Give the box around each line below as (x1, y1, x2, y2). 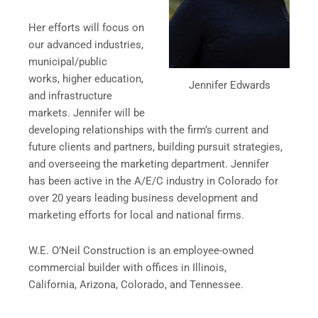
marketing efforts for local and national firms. (28, 209, 244, 222)
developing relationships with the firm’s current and (28, 124, 268, 137)
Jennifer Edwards (188, 79, 270, 92)
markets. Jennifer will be (28, 106, 145, 120)
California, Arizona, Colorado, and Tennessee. (28, 278, 243, 291)
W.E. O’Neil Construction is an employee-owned (28, 243, 253, 257)
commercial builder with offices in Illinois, (28, 261, 226, 274)
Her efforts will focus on (28, 21, 144, 35)
